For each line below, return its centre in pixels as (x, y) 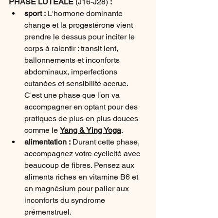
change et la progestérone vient (80, 25)
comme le (42, 130)
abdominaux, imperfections (72, 72)
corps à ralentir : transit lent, (72, 48)
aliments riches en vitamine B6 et (82, 177)
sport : (36, 13)
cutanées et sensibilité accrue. (77, 83)
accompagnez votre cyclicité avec (83, 154)
